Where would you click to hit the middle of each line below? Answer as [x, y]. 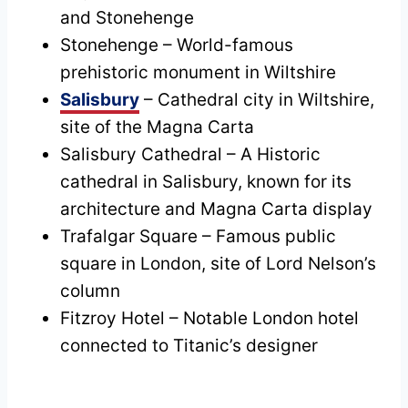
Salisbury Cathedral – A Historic [190, 154]
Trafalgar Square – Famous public [198, 236]
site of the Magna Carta [157, 127]
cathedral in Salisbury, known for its [206, 181]
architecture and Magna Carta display [216, 209]
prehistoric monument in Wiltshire [198, 72]
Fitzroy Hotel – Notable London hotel [209, 318]
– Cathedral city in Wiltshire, [257, 99]
